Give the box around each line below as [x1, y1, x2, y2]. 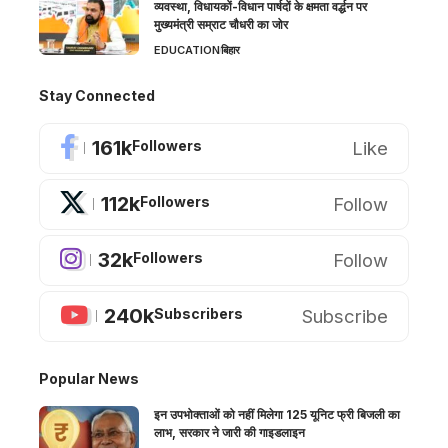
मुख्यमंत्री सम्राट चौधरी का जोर [154, 16, 288, 32]
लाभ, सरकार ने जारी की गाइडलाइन [154, 424, 305, 440]
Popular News [39, 369, 139, 387]
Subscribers [154, 305, 243, 323]
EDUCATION [154, 42, 220, 57]
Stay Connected [39, 86, 155, 104]
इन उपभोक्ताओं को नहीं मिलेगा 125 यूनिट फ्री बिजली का [154, 406, 400, 422]
